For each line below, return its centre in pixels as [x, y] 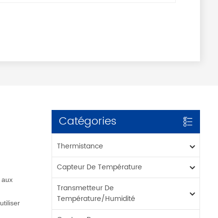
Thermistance [80, 146]
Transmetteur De [86, 188]
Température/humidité [96, 199]
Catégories [88, 122]
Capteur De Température [100, 167]
